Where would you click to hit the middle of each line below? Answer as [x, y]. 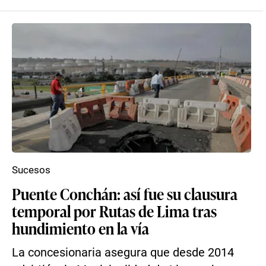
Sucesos [31, 170]
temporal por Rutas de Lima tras [114, 211]
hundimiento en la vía [80, 228]
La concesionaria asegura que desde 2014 [123, 253]
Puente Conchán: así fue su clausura [125, 194]
